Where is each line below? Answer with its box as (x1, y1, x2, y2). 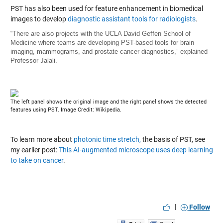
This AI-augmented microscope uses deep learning (58, 146, 213, 154)
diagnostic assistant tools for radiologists (67, 15, 196, 23)
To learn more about (10, 135, 74, 144)
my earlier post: (10, 146, 59, 154)
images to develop (10, 15, 68, 23)
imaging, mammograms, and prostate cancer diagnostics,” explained (10, 48, 208, 56)
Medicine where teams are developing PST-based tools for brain (10, 39, 194, 47)
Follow (189, 203, 210, 212)
